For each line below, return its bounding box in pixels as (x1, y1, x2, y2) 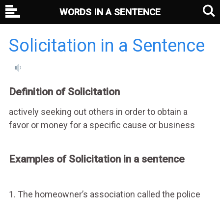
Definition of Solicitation (8, 86, 120, 98)
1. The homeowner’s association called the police (8, 189, 200, 199)
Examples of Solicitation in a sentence (8, 153, 185, 165)
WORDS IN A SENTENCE (59, 6, 161, 18)
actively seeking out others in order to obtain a (8, 106, 188, 117)
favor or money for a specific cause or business (8, 119, 195, 130)
